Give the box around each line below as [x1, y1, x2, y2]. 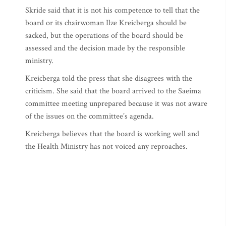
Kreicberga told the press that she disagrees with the [25, 73, 192, 84]
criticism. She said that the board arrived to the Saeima [25, 86, 201, 96]
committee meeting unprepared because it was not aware [25, 98, 207, 109]
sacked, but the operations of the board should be [25, 30, 183, 41]
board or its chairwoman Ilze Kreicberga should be [25, 18, 187, 28]
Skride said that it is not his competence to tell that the [25, 5, 200, 16]
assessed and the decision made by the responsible [25, 43, 185, 53]
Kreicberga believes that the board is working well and [25, 129, 199, 139]
